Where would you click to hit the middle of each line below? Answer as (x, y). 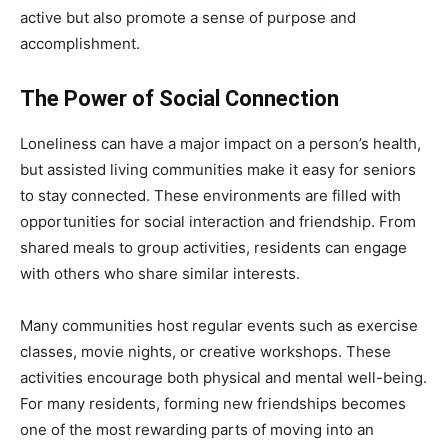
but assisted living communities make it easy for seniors (218, 169)
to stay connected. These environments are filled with (210, 195)
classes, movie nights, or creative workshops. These (205, 351)
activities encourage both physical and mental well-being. (223, 377)
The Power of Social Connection (179, 98)
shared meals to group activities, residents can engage (213, 247)
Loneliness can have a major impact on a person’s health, (220, 143)
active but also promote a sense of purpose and (188, 17)
